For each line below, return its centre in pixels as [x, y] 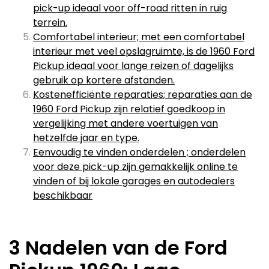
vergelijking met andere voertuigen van [125, 123]
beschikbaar [63, 195]
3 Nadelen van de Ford [118, 248]
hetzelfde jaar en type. [86, 138]
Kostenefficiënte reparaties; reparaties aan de [143, 95]
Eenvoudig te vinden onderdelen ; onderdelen [139, 152]
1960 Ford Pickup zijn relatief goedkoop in [129, 109]
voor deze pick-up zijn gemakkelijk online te [135, 167]
